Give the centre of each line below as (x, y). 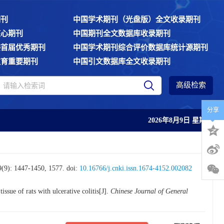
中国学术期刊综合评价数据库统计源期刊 (140, 47)
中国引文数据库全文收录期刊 (122, 61)
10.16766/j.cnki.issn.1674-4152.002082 (136, 168)
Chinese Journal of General (149, 191)
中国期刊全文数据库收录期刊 (122, 33)
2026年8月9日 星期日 (180, 120)
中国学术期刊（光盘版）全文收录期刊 (137, 19)
